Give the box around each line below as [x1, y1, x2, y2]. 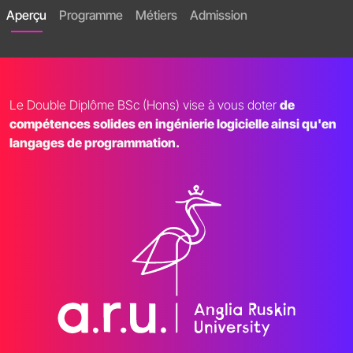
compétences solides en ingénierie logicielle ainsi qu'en [9, 116, 336, 132]
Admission [190, 7, 247, 24]
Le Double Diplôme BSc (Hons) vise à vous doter [9, 97, 280, 113]
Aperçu [6, 7, 46, 24]
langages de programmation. [9, 135, 180, 151]
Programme [59, 7, 123, 24]
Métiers [136, 7, 177, 24]
